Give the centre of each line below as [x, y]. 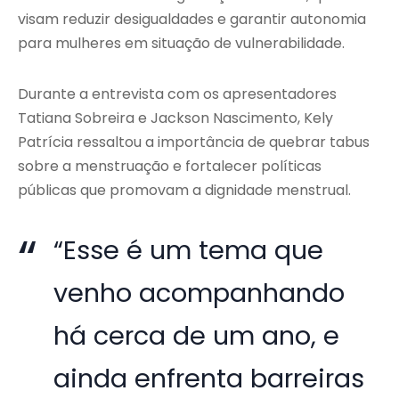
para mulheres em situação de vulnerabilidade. [181, 44]
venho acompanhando [199, 293]
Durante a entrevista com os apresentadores [177, 94]
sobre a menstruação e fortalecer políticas [170, 167]
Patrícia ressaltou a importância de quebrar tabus [194, 142]
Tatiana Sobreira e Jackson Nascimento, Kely [175, 118]
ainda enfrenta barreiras [209, 379]
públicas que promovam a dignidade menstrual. [184, 191]
